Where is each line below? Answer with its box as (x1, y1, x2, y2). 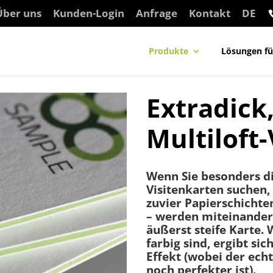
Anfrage (135, 5, 177, 20)
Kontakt (188, 5, 230, 20)
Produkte (148, 44, 188, 57)
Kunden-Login (52, 5, 124, 20)
